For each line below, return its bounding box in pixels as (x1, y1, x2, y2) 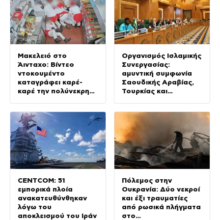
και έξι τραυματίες (122, 194, 188, 202)
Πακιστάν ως (122, 95, 167, 104)
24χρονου (18, 104, 54, 112)
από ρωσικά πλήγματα (122, 203, 201, 211)
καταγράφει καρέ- (18, 78, 82, 86)
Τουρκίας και (122, 86, 167, 95)
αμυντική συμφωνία (122, 69, 192, 77)
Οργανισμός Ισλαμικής (122, 51, 201, 59)
